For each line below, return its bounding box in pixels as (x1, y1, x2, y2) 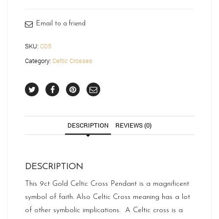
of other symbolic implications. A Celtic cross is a (25, 207, 183, 214)
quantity (24, 20, 48, 27)
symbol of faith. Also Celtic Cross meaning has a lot (25, 194, 190, 201)
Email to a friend (36, 20, 86, 27)
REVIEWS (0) (115, 121, 152, 130)
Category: (25, 56, 52, 65)
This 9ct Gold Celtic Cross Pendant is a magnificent (25, 180, 189, 188)
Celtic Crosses (52, 56, 92, 65)
